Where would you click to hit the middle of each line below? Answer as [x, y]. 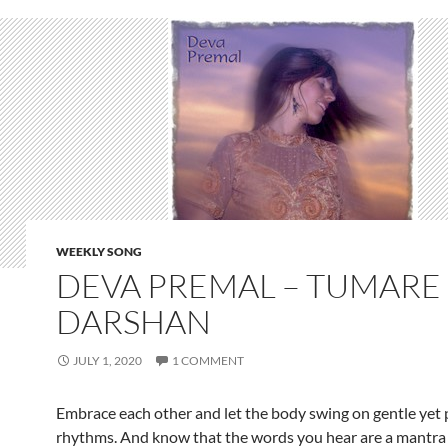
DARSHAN [133, 321]
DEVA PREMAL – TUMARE [248, 285]
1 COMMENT [208, 360]
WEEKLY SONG [99, 251]
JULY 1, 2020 [107, 360]
